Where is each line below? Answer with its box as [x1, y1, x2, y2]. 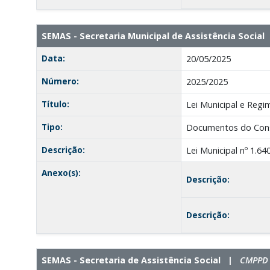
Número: [41, 75, 79, 87]
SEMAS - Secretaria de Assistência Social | [41, 254, 240, 266]
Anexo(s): [41, 166, 81, 178]
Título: [41, 98, 69, 110]
